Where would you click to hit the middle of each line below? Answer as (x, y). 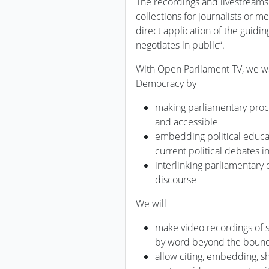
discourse (176, 180)
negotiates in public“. (180, 45)
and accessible (186, 122)
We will (151, 204)
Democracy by (166, 83)
